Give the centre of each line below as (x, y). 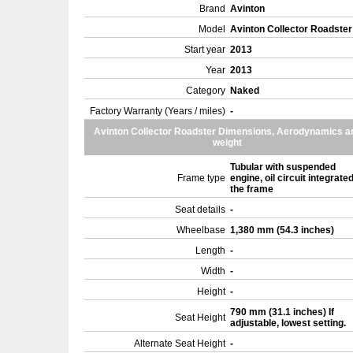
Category (206, 91)
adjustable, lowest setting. (289, 323)
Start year (205, 50)
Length (210, 251)
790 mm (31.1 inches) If (282, 312)
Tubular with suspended (283, 167)
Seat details (200, 210)
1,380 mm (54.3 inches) (283, 230)
